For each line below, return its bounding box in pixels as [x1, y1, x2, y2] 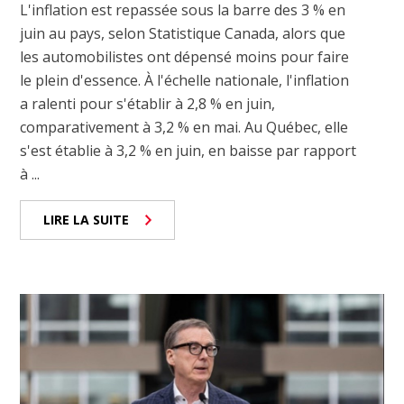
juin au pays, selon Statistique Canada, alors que [20, 23, 346, 43]
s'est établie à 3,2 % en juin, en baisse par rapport [20, 140, 357, 161]
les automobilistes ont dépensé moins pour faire [20, 46, 350, 67]
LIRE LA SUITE [43, 210, 130, 228]
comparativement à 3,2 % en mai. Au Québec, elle [20, 116, 349, 137]
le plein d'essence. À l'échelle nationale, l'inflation [20, 69, 350, 90]
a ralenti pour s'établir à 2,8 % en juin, [20, 93, 276, 114]
